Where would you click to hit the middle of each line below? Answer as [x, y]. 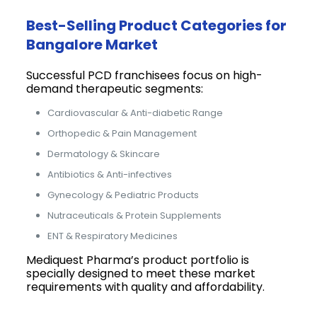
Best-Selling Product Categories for [157, 25]
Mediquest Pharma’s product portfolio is [138, 260]
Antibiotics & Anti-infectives [110, 174]
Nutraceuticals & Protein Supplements [135, 215]
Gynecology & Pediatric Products [123, 195]
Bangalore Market [92, 44]
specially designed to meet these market [141, 273]
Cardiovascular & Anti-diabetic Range [136, 113]
